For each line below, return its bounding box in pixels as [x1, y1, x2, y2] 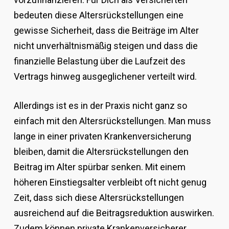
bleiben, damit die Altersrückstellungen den [13, 146, 189, 157]
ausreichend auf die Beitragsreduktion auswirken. [13, 208, 214, 219]
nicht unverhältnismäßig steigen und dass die [13, 40, 198, 52]
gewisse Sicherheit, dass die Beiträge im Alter [13, 25, 199, 36]
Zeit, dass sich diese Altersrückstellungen [13, 192, 184, 203]
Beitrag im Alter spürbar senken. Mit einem [13, 162, 186, 173]
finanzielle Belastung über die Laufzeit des [13, 56, 186, 67]
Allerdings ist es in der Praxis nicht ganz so [13, 100, 187, 111]
